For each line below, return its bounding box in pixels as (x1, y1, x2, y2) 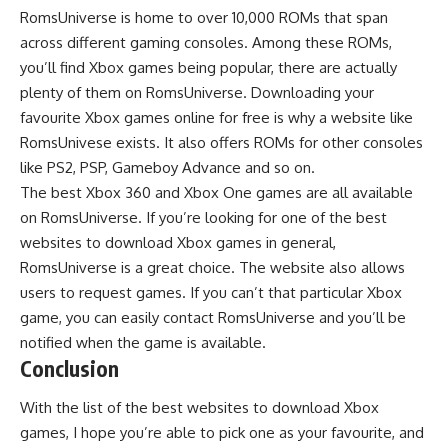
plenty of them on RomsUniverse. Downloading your (20, 82, 374, 102)
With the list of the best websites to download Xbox (20, 398, 379, 418)
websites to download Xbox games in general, (20, 232, 336, 252)
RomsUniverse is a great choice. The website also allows (20, 257, 405, 277)
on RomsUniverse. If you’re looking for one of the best (20, 207, 387, 227)
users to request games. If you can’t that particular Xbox (20, 282, 402, 302)
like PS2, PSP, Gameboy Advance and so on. (20, 157, 315, 177)
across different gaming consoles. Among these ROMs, (20, 32, 392, 52)
